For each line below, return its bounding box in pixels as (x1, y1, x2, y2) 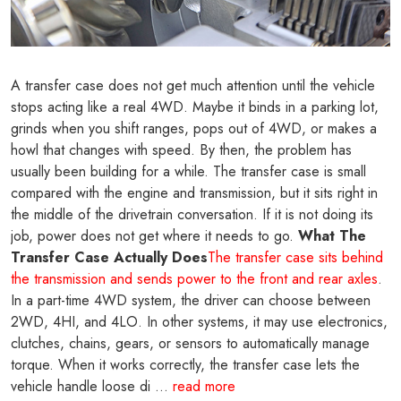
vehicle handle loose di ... (11, 375, 173, 397)
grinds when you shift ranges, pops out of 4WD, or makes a (11, 117, 377, 139)
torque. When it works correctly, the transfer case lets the (11, 354, 360, 375)
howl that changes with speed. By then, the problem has (11, 139, 352, 160)
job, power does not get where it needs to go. (11, 225, 298, 246)
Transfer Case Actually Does (11, 246, 208, 268)
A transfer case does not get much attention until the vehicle (11, 74, 375, 96)
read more (173, 375, 235, 397)
